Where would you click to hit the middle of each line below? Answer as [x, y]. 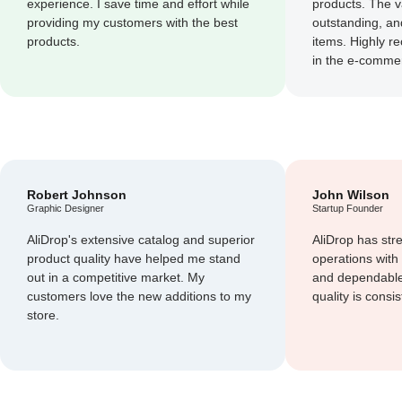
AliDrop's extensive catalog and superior [141, 239]
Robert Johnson [77, 194]
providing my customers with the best [132, 22]
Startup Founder [348, 208]
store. [43, 315]
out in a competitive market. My [116, 277]
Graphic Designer [66, 208]
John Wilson [351, 194]
